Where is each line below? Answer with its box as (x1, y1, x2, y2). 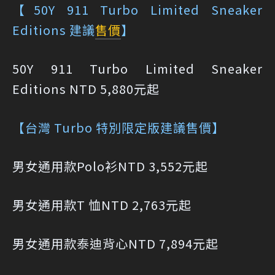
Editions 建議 (12, 21, 95, 39)
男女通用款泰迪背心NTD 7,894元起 (12, 234, 219, 253)
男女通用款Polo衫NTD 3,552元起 (12, 157, 208, 176)
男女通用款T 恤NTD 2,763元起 (12, 196, 192, 214)
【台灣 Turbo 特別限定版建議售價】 (12, 118, 225, 137)
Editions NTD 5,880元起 (12, 80, 160, 98)
